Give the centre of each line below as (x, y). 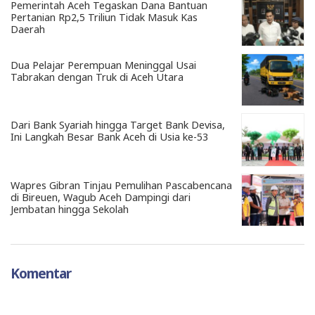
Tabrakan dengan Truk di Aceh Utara (97, 77)
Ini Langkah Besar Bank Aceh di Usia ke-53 (109, 137)
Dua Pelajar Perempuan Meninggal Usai (103, 65)
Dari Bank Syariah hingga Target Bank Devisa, (118, 125)
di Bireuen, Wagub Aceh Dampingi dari (101, 197)
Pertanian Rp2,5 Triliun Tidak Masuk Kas (104, 17)
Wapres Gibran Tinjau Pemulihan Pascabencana (121, 185)
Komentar (41, 273)
